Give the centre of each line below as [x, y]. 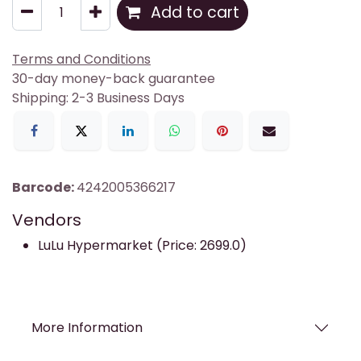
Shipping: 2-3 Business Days [98, 98]
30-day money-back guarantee [114, 79]
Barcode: [44, 187]
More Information [87, 328]
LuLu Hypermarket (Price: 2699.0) [142, 245]
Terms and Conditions [81, 60]
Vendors [47, 220]
